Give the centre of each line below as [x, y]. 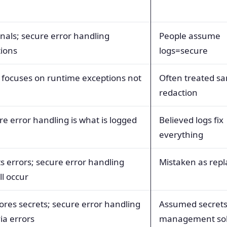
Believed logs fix [191, 120]
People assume [190, 35]
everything [181, 134]
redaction [178, 92]
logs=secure [183, 50]
